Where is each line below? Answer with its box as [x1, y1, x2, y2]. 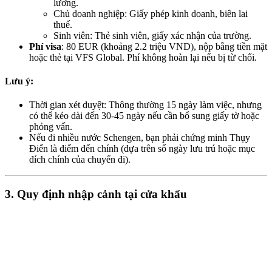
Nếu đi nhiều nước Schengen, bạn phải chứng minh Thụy [29, 132, 250, 143]
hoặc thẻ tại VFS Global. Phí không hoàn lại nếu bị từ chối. [29, 52, 257, 63]
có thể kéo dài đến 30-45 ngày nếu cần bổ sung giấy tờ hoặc [29, 110, 259, 121]
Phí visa [29, 41, 61, 52]
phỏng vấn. [29, 121, 72, 132]
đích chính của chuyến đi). [29, 154, 131, 165]
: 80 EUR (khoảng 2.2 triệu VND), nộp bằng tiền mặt [61, 41, 267, 52]
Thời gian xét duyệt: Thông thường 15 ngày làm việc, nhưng [29, 100, 262, 110]
